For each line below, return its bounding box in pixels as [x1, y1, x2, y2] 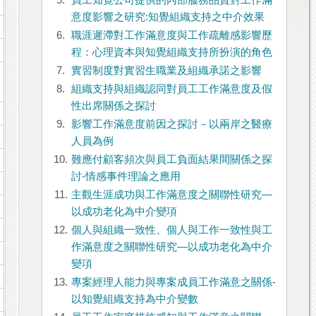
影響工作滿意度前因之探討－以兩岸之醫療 [71, 119, 272, 130]
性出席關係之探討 [71, 100, 156, 112]
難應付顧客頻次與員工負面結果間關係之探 [71, 154, 272, 166]
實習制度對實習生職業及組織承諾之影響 [71, 65, 262, 77]
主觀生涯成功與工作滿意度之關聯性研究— [71, 189, 272, 201]
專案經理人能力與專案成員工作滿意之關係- [71, 276, 276, 288]
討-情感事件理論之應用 [71, 171, 181, 183]
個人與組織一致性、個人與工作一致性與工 [71, 224, 272, 236]
